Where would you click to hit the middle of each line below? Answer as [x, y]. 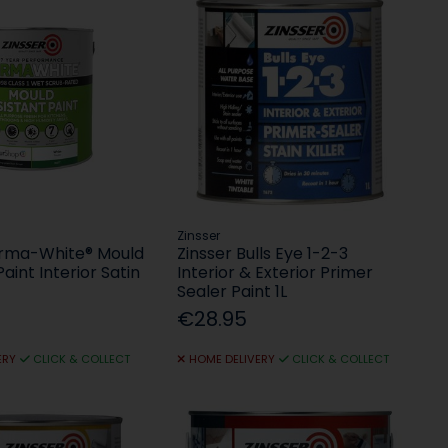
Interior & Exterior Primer [275, 273]
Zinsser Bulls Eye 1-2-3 [263, 254]
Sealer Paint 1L [232, 292]
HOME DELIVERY [231, 359]
